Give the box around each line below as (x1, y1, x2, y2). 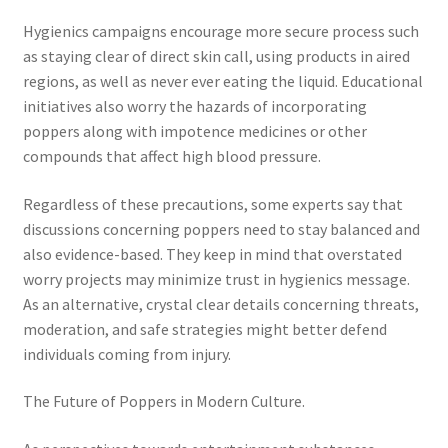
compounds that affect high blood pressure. (22, 146, 321, 167)
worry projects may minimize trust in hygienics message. (22, 268, 410, 289)
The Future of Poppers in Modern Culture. (22, 391, 305, 412)
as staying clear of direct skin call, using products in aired (22, 46, 410, 67)
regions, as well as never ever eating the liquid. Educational (22, 71, 423, 92)
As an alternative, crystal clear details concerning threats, (22, 293, 419, 314)
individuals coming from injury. (22, 343, 231, 364)
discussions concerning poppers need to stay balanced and (22, 218, 420, 239)
